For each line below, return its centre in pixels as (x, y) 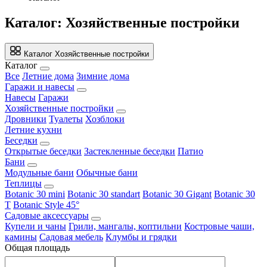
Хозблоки (105, 119)
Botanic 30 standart (104, 194)
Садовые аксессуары (47, 215)
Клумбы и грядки (141, 237)
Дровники (26, 119)
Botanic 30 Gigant (177, 194)
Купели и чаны (35, 226)
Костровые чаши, (219, 226)
